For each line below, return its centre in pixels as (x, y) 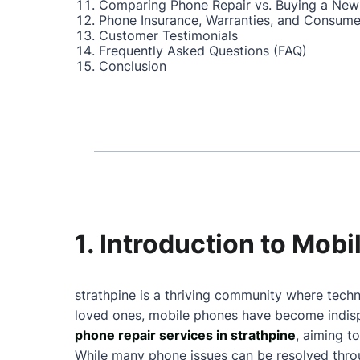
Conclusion (133, 66)
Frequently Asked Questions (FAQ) (203, 51)
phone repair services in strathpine (185, 335)
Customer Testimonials (168, 35)
